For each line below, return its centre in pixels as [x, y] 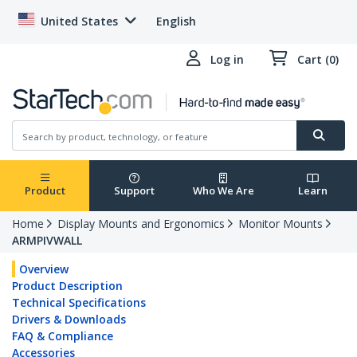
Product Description [67, 286]
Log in [227, 59]
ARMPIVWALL [47, 241]
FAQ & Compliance [63, 336]
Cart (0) [318, 59]
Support [134, 191]
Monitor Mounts [280, 224]
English [176, 21]
